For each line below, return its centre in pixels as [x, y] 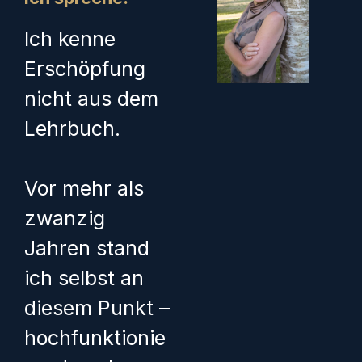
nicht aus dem [91, 98]
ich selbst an [84, 278]
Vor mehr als [84, 189]
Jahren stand [87, 248]
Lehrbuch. [72, 128]
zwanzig [65, 219]
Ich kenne [70, 38]
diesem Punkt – [97, 308]
